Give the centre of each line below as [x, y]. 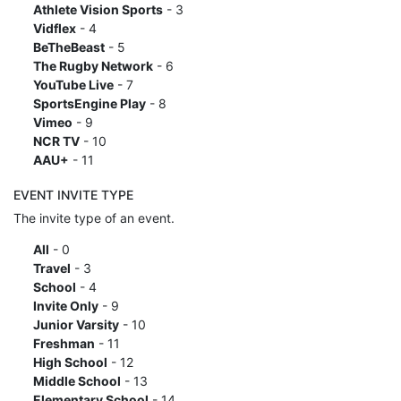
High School [70, 362]
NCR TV [56, 141]
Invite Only [65, 305]
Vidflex [54, 28]
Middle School [77, 380]
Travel [51, 268]
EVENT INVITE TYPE [73, 194]
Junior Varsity [76, 324]
